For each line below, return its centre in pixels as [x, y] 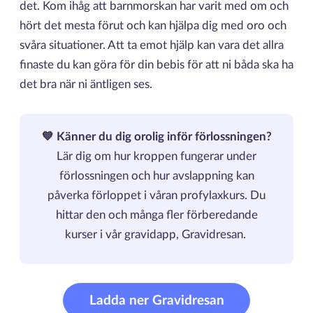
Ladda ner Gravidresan [156, 300]
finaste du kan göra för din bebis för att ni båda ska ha [156, 65]
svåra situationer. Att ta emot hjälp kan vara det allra [151, 46]
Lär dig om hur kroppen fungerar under [156, 156]
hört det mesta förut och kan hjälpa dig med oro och [153, 26]
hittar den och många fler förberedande [156, 215]
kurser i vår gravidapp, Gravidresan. [156, 234]
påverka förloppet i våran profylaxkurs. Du [156, 195]
